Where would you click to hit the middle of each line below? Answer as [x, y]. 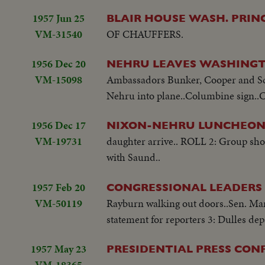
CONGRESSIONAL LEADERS [184, 187]
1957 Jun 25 [59, 18]
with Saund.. [133, 157]
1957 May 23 [59, 249]
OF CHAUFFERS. [145, 34]
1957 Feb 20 [59, 187]
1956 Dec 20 [59, 63]
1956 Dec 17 [59, 125]
